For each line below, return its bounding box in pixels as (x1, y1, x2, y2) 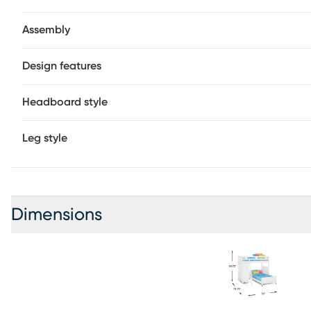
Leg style (22, 133, 67, 144)
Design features (22, 60, 101, 72)
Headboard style (22, 96, 108, 108)
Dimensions (11, 206, 102, 224)
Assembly (22, 24, 70, 35)
